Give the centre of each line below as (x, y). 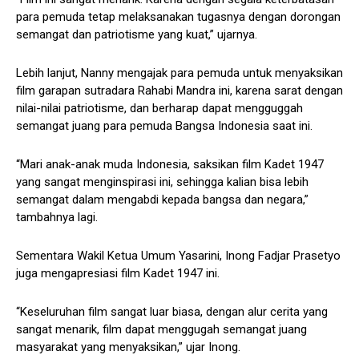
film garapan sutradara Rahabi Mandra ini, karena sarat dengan (179, 91)
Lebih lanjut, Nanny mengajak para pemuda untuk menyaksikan (179, 73)
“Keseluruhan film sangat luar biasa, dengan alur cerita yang (172, 312)
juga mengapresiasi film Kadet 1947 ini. (118, 274)
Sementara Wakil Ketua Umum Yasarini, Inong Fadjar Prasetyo (178, 256)
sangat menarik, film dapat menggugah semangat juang (161, 330)
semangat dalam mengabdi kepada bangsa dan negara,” (162, 200)
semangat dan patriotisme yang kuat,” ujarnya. (137, 35)
